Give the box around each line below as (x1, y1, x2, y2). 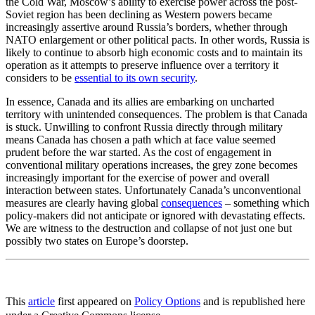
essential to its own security (75, 71, 195, 84)
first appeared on (55, 295, 134, 307)
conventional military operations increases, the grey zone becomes (6, 158, 297, 171)
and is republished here (200, 295, 305, 307)
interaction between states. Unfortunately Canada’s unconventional (6, 184, 301, 196)
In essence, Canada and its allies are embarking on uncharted (6, 95, 274, 108)
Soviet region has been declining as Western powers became (6, 8, 272, 20)
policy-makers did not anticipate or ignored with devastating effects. (6, 209, 305, 221)
